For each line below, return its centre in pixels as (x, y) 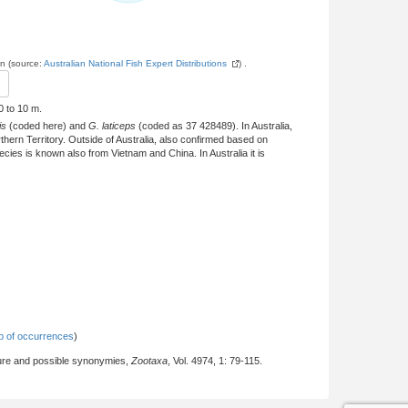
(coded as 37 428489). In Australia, (214, 126)
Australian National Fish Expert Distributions (135, 63)
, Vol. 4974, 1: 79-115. (215, 361)
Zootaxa (149, 361)
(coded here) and (47, 126)
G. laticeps (112, 126)
